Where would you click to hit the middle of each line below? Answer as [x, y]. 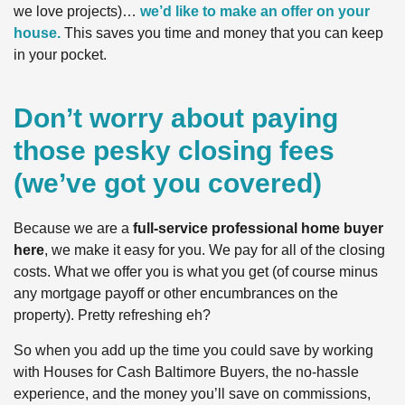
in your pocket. [60, 55]
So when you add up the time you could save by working [193, 350]
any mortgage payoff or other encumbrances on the [176, 294]
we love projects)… [77, 12]
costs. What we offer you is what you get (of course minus [196, 272]
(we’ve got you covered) [168, 184]
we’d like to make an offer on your [255, 12]
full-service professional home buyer [258, 229]
